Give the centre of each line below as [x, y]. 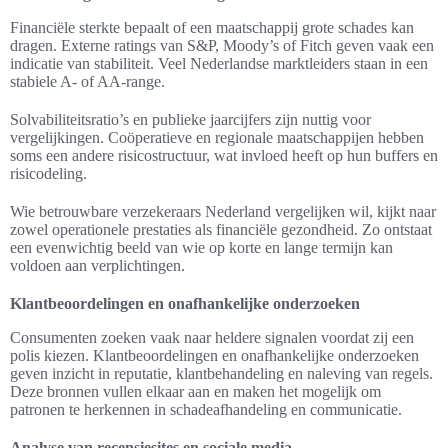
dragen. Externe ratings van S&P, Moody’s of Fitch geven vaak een [222, 46]
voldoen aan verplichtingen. [97, 266]
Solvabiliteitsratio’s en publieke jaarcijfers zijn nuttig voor [190, 120]
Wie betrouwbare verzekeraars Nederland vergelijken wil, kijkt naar [223, 212]
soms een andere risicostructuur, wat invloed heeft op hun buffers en [224, 156]
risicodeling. [48, 174]
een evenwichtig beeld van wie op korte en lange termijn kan [201, 248]
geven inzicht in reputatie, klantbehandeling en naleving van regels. [221, 374]
